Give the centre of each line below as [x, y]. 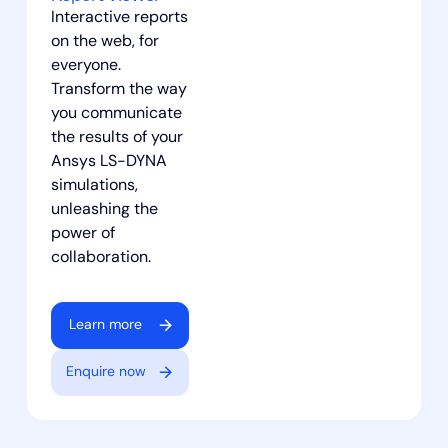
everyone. [85, 65]
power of [82, 233]
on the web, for [104, 41]
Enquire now [105, 372]
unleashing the [104, 209]
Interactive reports [119, 17]
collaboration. [100, 257]
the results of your [116, 137]
